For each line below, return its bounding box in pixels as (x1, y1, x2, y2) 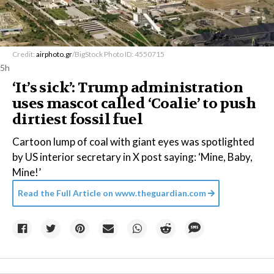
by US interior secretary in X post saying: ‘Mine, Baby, (12, 150, 253, 163)
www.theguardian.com (113, 188, 206, 198)
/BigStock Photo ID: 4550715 (72, 50, 165, 59)
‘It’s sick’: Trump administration (12, 78, 243, 97)
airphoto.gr (36, 50, 72, 59)
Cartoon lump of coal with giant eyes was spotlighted (12, 135, 254, 148)
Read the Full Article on (18, 188, 113, 198)
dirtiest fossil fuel (12, 110, 143, 129)
